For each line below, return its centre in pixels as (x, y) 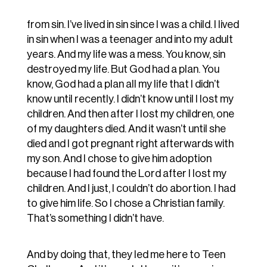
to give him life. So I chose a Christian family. (125, 204)
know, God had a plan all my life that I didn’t (123, 84)
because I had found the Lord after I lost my (126, 174)
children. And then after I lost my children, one (130, 114)
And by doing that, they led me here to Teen (126, 255)
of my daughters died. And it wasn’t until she (126, 129)
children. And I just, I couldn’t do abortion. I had (131, 189)
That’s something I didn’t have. (95, 218)
